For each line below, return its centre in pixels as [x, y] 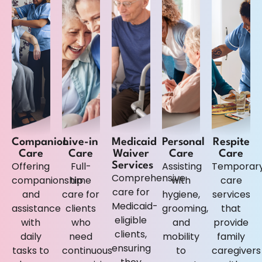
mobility [181, 237]
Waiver [131, 154]
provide [231, 223]
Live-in [81, 142]
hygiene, [181, 195]
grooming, [185, 209]
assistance [36, 209]
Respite [231, 142]
